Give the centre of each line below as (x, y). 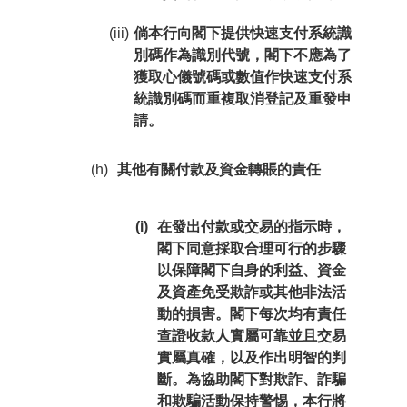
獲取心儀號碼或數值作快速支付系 (242, 77)
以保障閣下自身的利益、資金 (252, 270)
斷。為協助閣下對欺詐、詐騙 (252, 379)
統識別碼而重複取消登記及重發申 (242, 99)
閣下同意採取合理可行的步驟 (252, 248)
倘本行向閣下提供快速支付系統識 (242, 33)
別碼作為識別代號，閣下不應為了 (242, 55)
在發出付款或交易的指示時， (252, 227)
